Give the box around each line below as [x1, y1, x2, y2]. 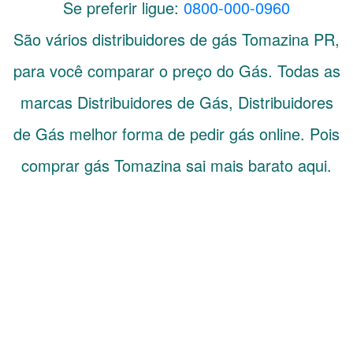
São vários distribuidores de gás [13, 28, 242, 50]
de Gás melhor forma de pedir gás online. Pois [13, 122, 340, 145]
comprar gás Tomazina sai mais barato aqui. [21, 154, 332, 176]
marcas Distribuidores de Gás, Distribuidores [20, 91, 333, 113]
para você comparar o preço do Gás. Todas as [13, 59, 340, 82]
